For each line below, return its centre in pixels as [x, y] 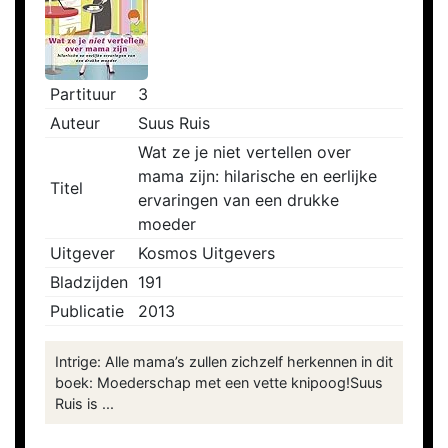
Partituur [83, 94]
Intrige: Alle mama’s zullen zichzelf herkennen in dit [224, 362]
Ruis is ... [84, 404]
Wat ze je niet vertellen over [244, 152]
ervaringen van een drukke [238, 200]
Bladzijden [89, 282]
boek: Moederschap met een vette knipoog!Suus [219, 383]
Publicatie [87, 311]
